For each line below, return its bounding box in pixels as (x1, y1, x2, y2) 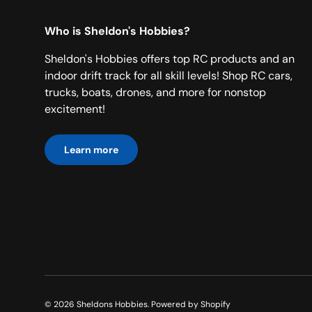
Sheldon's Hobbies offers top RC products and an (45, 52, 295, 67)
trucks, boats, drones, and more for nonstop (45, 85, 266, 100)
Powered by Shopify (151, 299, 231, 311)
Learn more (64, 143, 118, 157)
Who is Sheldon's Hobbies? (45, 24, 190, 39)
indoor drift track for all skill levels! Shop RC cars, (45, 68, 292, 84)
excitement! (45, 102, 105, 117)
